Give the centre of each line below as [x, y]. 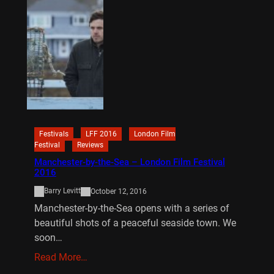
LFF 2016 [101, 134]
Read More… [61, 257]
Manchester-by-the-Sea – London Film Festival [129, 162]
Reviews [90, 145]
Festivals [54, 134]
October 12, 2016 [118, 191]
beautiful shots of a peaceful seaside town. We [135, 223]
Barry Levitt [62, 191]
